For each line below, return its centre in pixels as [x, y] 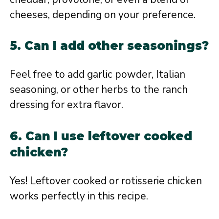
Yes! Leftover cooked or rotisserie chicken [106, 181]
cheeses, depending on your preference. [103, 14]
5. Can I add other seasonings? [109, 46]
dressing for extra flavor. [66, 105]
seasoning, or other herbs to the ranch [99, 90]
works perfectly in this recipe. [79, 196]
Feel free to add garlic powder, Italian [98, 75]
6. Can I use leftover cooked [101, 136]
